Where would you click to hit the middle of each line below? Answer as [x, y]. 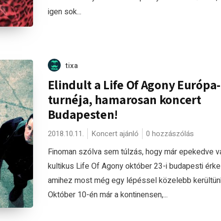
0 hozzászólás [170, 134]
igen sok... [64, 12]
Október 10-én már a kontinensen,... [108, 195]
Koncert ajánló [115, 134]
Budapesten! [83, 114]
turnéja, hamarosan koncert [124, 99]
